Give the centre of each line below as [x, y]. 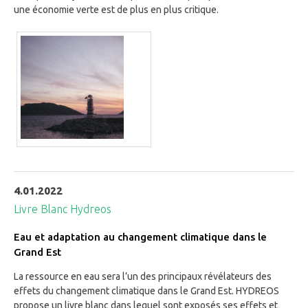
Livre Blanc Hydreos [63, 209]
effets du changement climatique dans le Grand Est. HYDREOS [146, 291]
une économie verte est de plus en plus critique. [116, 10]
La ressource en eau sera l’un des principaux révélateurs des [143, 277]
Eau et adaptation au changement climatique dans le [140, 237]
